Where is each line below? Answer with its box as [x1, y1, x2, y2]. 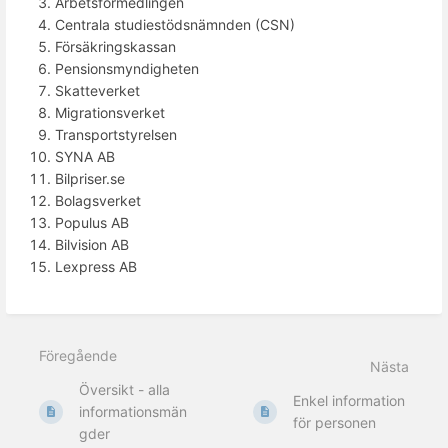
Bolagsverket [55, 191, 141, 209]
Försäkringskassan [55, 37, 176, 55]
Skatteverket [55, 81, 140, 99]
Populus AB [55, 213, 129, 231]
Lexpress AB [55, 257, 137, 275]
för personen [293, 413, 377, 431]
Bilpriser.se [55, 169, 125, 187]
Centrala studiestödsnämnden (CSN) [55, 15, 295, 33]
